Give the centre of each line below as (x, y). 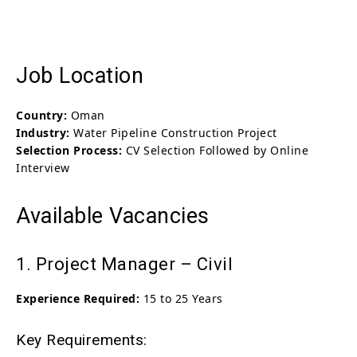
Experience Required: (78, 298)
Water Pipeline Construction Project (173, 132)
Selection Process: (69, 150)
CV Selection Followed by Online (215, 150)
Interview (43, 167)
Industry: (43, 132)
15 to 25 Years (181, 298)
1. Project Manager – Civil (124, 264)
